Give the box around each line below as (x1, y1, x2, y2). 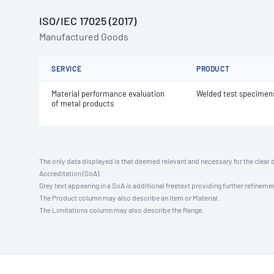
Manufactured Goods (39, 31, 128, 42)
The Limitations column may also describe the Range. (39, 206, 204, 214)
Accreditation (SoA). (39, 169, 101, 177)
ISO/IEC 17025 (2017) (39, 14, 136, 28)
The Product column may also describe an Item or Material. (39, 193, 220, 202)
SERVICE (51, 64, 82, 73)
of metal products (51, 98, 114, 108)
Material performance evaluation (51, 89, 165, 98)
